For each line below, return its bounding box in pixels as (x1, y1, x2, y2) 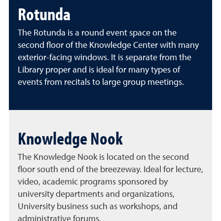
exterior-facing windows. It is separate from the (18, 53, 191, 62)
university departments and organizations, (18, 190, 175, 199)
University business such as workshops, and (18, 202, 178, 211)
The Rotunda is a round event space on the (18, 29, 177, 37)
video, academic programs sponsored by (18, 178, 168, 186)
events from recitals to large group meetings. (18, 78, 184, 87)
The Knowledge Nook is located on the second (18, 153, 189, 162)
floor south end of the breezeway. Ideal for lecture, (18, 165, 203, 174)
